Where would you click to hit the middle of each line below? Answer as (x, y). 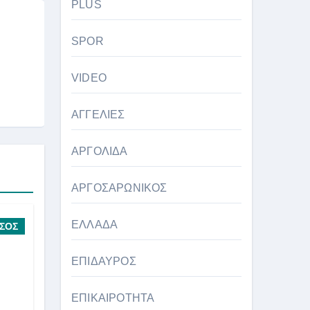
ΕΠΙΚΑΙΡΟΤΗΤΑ (113, 298)
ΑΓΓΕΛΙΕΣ (98, 114)
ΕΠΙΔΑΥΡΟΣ (104, 261)
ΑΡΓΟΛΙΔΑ (100, 151)
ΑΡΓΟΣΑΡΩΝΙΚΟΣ (119, 188)
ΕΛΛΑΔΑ (95, 224)
